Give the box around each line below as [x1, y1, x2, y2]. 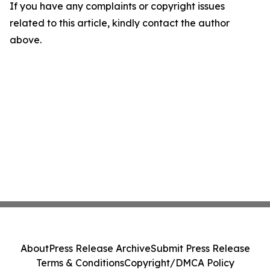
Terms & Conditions [36, 257, 124, 269]
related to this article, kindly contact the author [10, 16, 230, 29]
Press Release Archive [48, 242, 151, 254]
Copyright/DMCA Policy [124, 257, 234, 269]
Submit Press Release [150, 242, 250, 254]
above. [10, 33, 42, 46]
